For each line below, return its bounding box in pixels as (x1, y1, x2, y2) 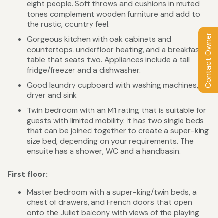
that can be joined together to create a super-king (27, 126, 209, 136)
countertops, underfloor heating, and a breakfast (27, 44, 202, 55)
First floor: (7, 169, 48, 180)
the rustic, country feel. (27, 19, 109, 30)
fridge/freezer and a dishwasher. (27, 65, 141, 75)
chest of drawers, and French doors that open (27, 197, 192, 208)
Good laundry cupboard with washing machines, (27, 80, 198, 91)
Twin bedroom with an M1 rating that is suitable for (27, 105, 206, 116)
